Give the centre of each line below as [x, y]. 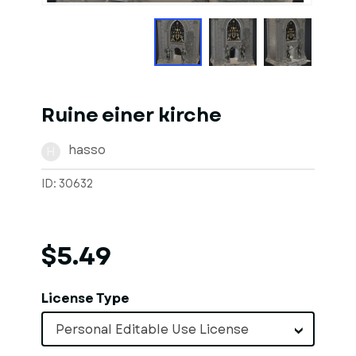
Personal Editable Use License [152, 329]
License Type [85, 298]
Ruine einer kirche [132, 115]
